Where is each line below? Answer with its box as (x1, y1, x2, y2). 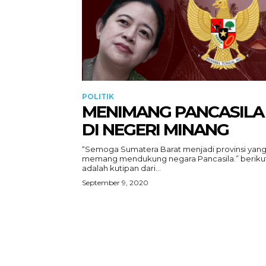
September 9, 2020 (82, 178, 148, 187)
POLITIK (82, 91, 114, 101)
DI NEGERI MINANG (82, 119, 229, 140)
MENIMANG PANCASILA (82, 101, 264, 122)
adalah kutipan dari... (82, 163, 161, 173)
